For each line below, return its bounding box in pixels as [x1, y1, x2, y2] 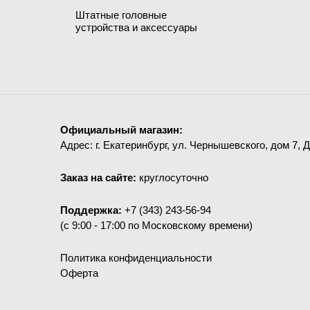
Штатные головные [75, 9, 167, 21]
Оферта [60, 267, 98, 279]
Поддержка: [60, 204, 125, 216]
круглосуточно [139, 172, 208, 183]
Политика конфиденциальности [60, 252, 212, 264]
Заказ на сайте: [60, 172, 139, 183]
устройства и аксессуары [75, 21, 197, 33]
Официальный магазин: [60, 124, 183, 136]
